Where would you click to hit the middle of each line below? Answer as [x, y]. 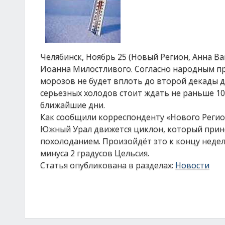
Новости [192, 165]
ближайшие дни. [73, 105]
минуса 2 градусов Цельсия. [95, 153]
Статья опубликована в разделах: [108, 165]
